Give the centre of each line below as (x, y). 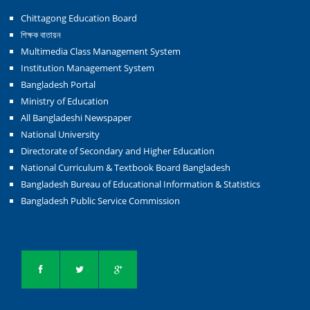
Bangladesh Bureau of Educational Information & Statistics (140, 184)
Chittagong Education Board (79, 18)
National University (60, 134)
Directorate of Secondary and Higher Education (118, 151)
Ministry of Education (65, 101)
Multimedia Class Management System (101, 51)
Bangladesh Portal (58, 84)
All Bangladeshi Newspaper (76, 118)
